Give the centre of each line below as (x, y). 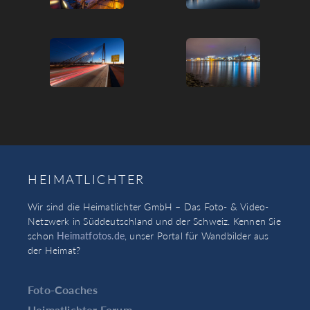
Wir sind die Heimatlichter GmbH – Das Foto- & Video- (148, 207)
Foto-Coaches (63, 289)
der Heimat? (54, 250)
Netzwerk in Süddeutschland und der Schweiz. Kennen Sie (154, 221)
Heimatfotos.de (91, 236)
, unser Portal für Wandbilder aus (197, 236)
